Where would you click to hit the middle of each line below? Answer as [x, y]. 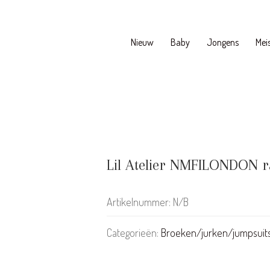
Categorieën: [134, 233]
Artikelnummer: [140, 202]
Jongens [223, 42]
